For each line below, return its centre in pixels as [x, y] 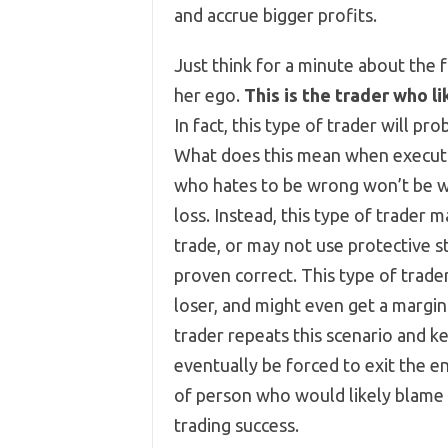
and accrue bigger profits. [275, 15]
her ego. [208, 95]
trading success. [236, 425]
